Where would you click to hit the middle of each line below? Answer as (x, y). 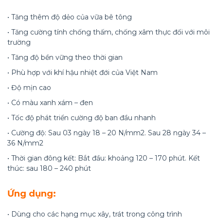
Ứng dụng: (32, 194)
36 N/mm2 (25, 143)
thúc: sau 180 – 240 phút (49, 169)
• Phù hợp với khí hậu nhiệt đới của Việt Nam (82, 73)
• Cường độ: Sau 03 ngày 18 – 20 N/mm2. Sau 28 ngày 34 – (107, 133)
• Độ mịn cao (29, 88)
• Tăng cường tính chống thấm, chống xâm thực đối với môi (109, 32)
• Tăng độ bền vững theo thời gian (65, 58)
